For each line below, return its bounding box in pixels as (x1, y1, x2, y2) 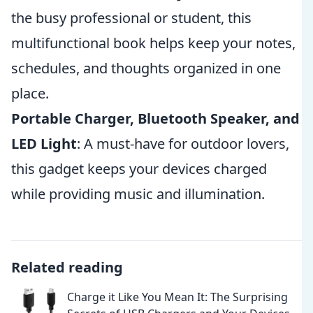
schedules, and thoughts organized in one (11, 59, 281, 78)
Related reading (11, 258, 123, 277)
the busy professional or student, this (11, 8, 252, 27)
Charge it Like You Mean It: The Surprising (67, 289, 288, 305)
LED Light (11, 134, 77, 153)
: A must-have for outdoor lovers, (77, 134, 289, 153)
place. (11, 84, 49, 103)
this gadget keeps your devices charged (11, 159, 267, 178)
